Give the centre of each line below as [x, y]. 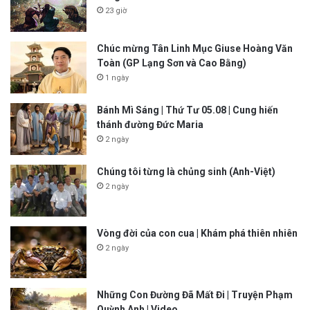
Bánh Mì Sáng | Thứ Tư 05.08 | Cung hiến [188, 110]
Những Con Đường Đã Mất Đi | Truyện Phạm [195, 294]
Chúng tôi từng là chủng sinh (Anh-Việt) [186, 171]
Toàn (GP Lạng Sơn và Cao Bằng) [172, 63]
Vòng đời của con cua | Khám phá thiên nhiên [197, 233]
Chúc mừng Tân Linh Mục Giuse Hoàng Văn [195, 48]
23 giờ [116, 11]
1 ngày [117, 77]
